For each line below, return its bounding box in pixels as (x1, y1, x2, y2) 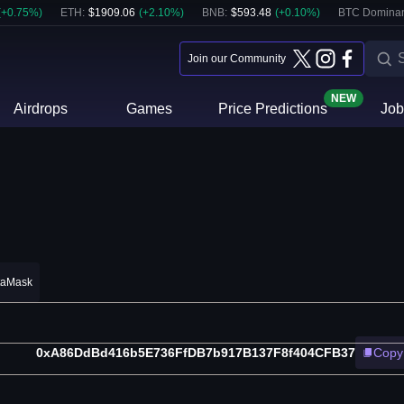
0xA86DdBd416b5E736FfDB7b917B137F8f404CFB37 (36, 345, 355, 361)
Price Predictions (217, 101, 327, 116)
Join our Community (188, 52, 286, 65)
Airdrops (14, 101, 69, 116)
